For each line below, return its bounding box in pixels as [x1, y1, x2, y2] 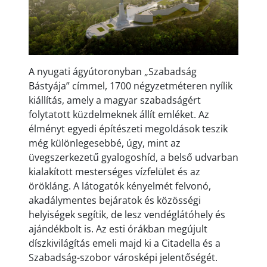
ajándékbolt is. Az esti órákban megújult [29, 222, 207, 235]
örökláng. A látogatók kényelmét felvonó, [29, 179, 211, 193]
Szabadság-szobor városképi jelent [29, 250, 185, 264]
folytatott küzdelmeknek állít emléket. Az [29, 107, 209, 121]
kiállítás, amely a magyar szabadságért [29, 93, 201, 107]
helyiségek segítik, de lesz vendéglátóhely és [29, 207, 225, 221]
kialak [29, 164, 54, 178]
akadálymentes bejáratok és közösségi [29, 193, 201, 207]
